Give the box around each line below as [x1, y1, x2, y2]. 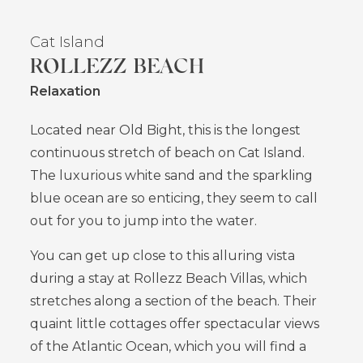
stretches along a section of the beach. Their [30, 293, 318, 310]
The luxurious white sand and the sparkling [30, 168, 314, 184]
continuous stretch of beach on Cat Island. [30, 145, 305, 161]
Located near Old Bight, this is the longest [30, 122, 301, 139]
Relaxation [30, 83, 101, 100]
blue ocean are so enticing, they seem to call [30, 190, 318, 207]
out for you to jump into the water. [30, 213, 258, 229]
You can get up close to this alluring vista [30, 248, 296, 264]
